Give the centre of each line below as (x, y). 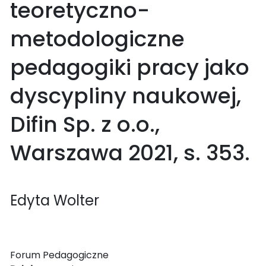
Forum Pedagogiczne (59, 255)
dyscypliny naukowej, (126, 96)
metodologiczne (97, 39)
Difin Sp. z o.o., (85, 124)
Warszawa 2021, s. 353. (130, 153)
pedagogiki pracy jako (130, 67)
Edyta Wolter (55, 200)
